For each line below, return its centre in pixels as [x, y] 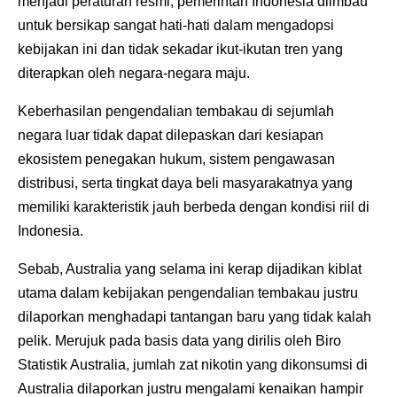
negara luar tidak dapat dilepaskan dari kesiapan [171, 135]
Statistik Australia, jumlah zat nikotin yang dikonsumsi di [193, 364]
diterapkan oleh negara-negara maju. [136, 73]
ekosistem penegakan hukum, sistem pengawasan [176, 159]
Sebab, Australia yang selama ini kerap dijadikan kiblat [190, 269]
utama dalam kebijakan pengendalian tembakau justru [188, 292]
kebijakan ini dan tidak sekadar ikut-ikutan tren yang [180, 49]
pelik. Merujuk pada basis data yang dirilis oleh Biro [179, 340]
